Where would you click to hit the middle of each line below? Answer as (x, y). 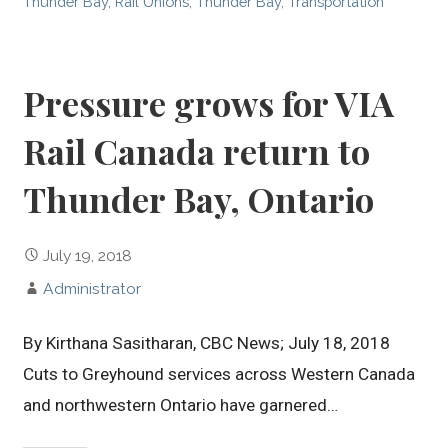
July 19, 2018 (88, 255)
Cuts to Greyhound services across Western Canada (219, 373)
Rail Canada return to (197, 151)
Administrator (92, 288)
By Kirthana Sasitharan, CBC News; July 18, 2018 (207, 342)
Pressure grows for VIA (209, 103)
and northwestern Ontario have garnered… (181, 404)
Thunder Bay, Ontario (199, 199)
